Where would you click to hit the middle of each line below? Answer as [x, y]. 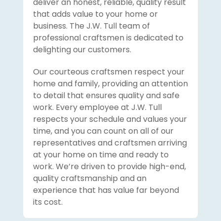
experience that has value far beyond [106, 190]
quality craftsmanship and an [90, 179]
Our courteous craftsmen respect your [109, 72]
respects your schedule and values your [110, 119]
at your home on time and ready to [101, 155]
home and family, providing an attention [110, 84]
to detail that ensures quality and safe [106, 96]
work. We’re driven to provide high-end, [109, 167]
